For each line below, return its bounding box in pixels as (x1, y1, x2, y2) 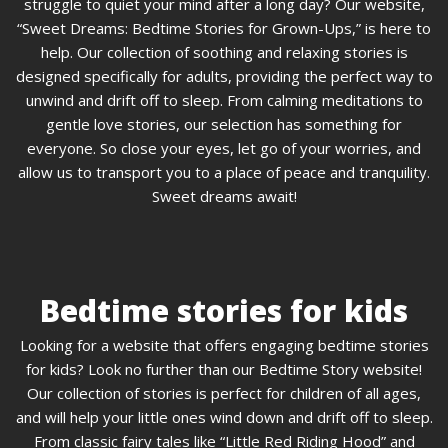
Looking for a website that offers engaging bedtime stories (19, 335, 429, 356)
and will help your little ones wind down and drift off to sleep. (15, 407, 433, 428)
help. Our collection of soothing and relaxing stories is (40, 42, 408, 63)
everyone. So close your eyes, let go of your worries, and (27, 138, 421, 159)
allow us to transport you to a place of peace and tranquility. (18, 162, 430, 183)
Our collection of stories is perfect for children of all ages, (27, 383, 421, 404)
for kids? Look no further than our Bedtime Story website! (26, 359, 422, 380)
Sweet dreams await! (151, 186, 297, 207)
